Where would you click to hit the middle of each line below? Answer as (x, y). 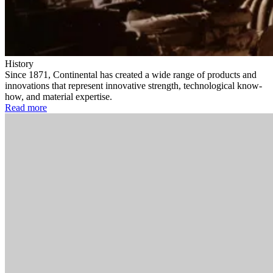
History (19, 63)
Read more (26, 107)
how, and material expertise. (58, 96)
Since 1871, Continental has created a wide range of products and (131, 74)
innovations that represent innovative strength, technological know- (133, 85)
